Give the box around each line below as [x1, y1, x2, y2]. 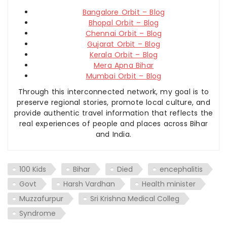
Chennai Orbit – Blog [85, 28, 162, 39]
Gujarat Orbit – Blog [87, 39, 160, 50]
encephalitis [160, 164, 203, 175]
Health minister [142, 179, 196, 190]
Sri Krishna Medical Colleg [90, 194, 179, 204]
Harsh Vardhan [63, 179, 115, 190]
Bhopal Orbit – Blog [88, 18, 159, 28]
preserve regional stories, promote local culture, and [17, 97, 210, 108]
